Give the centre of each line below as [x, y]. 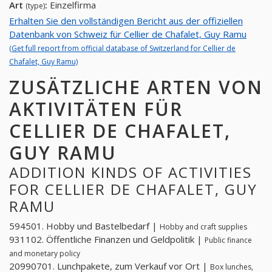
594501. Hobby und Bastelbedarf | [84, 226]
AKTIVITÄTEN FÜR [96, 109]
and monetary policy [45, 254]
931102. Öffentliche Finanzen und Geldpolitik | [107, 240]
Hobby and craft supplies [203, 227]
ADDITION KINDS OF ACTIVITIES [131, 172]
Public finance [228, 240]
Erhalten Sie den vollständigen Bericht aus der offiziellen [126, 20]
